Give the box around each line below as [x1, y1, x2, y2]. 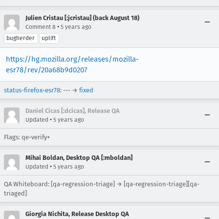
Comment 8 [25, 23, 56, 30]
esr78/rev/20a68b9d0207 [6, 65, 88, 74]
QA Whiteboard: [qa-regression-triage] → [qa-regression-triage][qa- [4, 180, 199, 188]
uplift [42, 34, 56, 42]
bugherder [6, 34, 35, 42]
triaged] [4, 189, 27, 197]
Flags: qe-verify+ [4, 133, 50, 141]
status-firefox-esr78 [4, 86, 60, 94]
